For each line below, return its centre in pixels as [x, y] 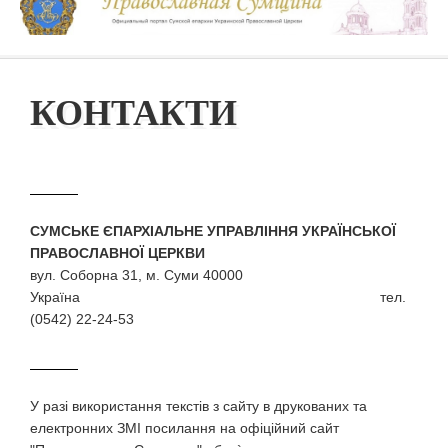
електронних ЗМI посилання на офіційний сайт [184, 428]
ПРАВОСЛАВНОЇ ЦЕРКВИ [117, 253]
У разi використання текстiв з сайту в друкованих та [198, 406]
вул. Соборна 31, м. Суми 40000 [136, 275]
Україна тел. [218, 297]
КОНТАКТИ [133, 113]
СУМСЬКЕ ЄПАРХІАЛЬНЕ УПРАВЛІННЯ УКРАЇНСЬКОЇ [213, 231]
